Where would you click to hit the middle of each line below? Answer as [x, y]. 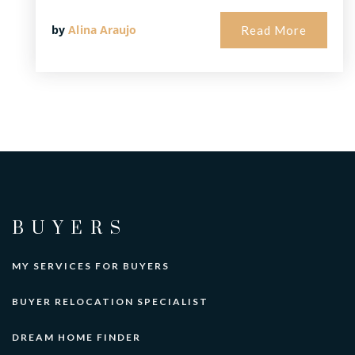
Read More [274, 31]
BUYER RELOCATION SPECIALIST [110, 302]
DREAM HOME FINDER [76, 338]
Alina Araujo [103, 30]
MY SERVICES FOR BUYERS [91, 266]
